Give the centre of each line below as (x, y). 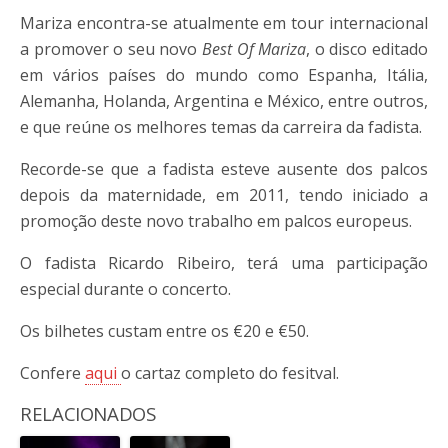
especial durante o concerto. (125, 289)
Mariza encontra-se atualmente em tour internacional (224, 23)
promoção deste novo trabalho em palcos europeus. (216, 221)
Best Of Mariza (254, 49)
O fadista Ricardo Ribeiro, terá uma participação (224, 263)
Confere (52, 373)
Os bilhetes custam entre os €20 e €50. (164, 331)
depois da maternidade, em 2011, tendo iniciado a (224, 195)
